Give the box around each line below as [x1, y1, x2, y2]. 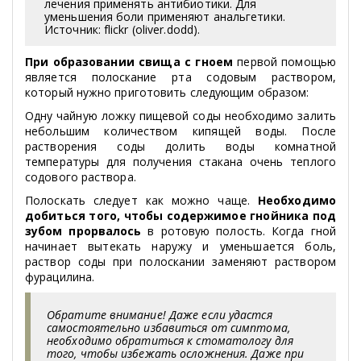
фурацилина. [25, 268, 95, 284]
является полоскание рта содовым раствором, [25, 68, 336, 85]
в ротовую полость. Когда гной [141, 222, 336, 239]
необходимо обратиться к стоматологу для [47, 332, 293, 348]
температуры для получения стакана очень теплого [25, 153, 336, 169]
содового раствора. [25, 168, 136, 185]
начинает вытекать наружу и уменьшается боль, [25, 238, 336, 254]
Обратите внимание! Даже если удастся [47, 306, 272, 322]
